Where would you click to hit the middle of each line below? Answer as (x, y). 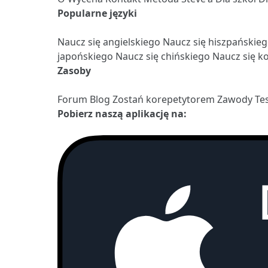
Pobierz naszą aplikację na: (122, 113)
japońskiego (86, 56)
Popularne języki (97, 13)
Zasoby (74, 70)
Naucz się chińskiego (164, 56)
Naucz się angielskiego (110, 42)
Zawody (236, 99)
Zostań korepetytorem (165, 99)
